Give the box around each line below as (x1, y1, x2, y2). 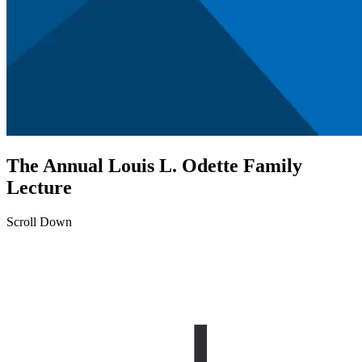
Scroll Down (6, 215, 72, 229)
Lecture (6, 177, 72, 199)
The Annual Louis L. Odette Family (6, 155, 302, 177)
